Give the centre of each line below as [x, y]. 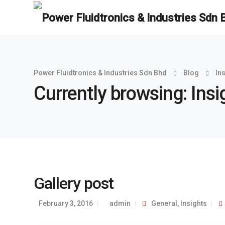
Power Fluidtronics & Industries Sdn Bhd [100, 73]
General [164, 203]
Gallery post [74, 183]
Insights [194, 203]
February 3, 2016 [66, 203]
